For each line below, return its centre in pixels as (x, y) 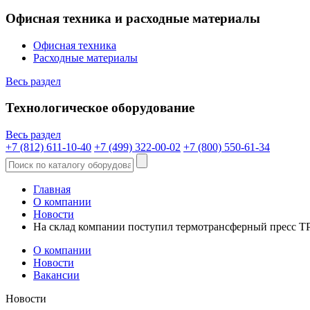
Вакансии (56, 275)
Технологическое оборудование (100, 108)
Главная (52, 190)
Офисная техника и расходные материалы (133, 18)
